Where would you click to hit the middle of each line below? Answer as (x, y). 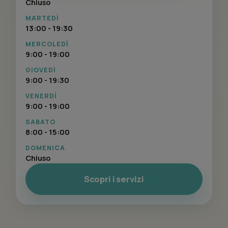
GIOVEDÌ (41, 70)
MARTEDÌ (42, 18)
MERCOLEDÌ (47, 44)
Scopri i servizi (114, 179)
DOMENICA (46, 148)
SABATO (41, 122)
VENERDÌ (41, 96)
